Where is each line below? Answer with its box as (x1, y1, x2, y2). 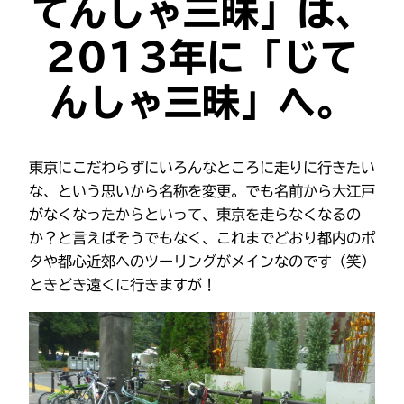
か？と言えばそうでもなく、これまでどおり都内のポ (29, 231, 375, 246)
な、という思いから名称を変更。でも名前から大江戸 (29, 184, 375, 199)
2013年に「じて (46, 38, 358, 77)
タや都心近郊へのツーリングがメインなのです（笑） (29, 254, 375, 270)
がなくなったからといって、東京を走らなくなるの (29, 207, 361, 223)
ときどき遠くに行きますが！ (29, 278, 216, 293)
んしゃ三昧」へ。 (50, 83, 353, 122)
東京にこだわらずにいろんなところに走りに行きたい (29, 161, 375, 176)
